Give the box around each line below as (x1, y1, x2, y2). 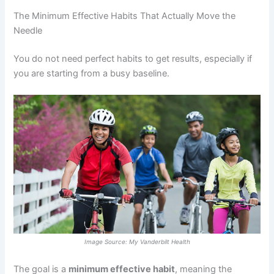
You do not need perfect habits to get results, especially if (13, 53, 253, 64)
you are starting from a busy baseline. (13, 67, 172, 79)
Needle (13, 25, 43, 37)
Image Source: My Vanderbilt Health (84, 237, 190, 245)
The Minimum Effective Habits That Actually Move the (13, 10, 236, 22)
